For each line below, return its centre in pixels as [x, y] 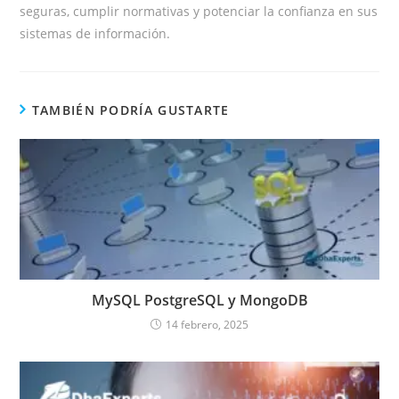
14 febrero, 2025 [207, 324]
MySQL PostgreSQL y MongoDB [199, 300]
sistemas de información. [95, 34]
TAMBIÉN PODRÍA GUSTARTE [130, 110]
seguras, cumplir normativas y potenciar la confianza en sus [199, 12]
